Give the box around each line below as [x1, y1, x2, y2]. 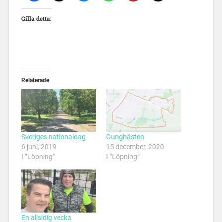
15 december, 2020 [106, 143, 164, 151]
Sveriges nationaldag [21, 133, 86, 141]
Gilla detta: [21, 14, 52, 22]
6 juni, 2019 [21, 143, 56, 151]
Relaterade [21, 76, 49, 84]
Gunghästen [106, 133, 144, 141]
